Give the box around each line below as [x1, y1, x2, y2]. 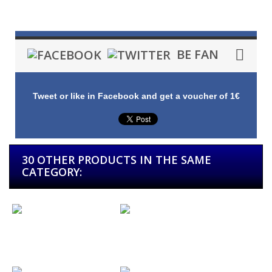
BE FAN [174, 46, 219, 63]
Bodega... [117, 237, 155, 248]
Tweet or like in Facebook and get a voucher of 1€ [32, 91, 240, 101]
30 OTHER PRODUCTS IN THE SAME [22, 152, 211, 168]
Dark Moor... [9, 237, 58, 248]
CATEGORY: [22, 165, 82, 180]
